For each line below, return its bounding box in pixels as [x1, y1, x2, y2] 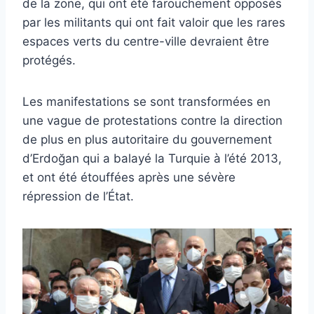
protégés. [22, 53, 76, 68]
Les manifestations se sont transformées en [22, 95, 271, 109]
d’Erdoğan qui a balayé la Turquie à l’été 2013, [22, 151, 282, 166]
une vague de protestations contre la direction [22, 114, 282, 128]
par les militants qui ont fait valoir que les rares [22, 15, 285, 30]
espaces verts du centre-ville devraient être [22, 34, 269, 49]
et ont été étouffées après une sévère [22, 170, 235, 185]
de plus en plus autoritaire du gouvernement [22, 132, 272, 147]
